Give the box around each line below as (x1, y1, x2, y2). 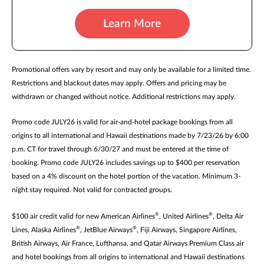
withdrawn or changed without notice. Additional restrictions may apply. (12, 93, 236, 101)
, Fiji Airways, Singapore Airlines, (137, 226, 237, 234)
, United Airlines (159, 213, 209, 220)
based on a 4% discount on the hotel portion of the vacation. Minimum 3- (12, 173, 240, 180)
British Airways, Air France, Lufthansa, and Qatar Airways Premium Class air (12, 240, 244, 247)
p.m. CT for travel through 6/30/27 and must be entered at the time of (12, 146, 229, 153)
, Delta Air (213, 213, 243, 220)
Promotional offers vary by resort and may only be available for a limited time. (12, 66, 251, 74)
